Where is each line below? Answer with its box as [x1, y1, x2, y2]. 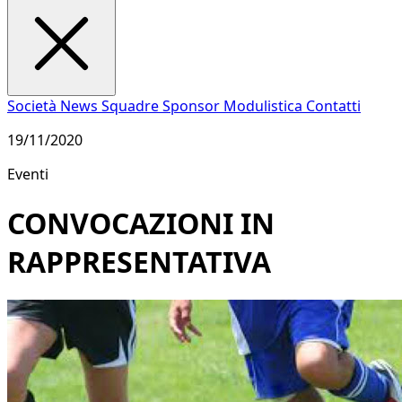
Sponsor [162, 96, 223, 117]
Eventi [7, 164, 48, 185]
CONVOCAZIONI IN [7, 203, 275, 242]
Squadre [101, 96, 162, 117]
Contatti [306, 96, 361, 117]
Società [7, 96, 60, 117]
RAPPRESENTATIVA [7, 241, 271, 281]
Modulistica [223, 96, 306, 117]
